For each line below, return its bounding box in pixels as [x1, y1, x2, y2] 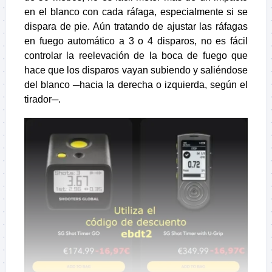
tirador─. [24, 93, 61, 104]
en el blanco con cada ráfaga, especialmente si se [24, 6, 248, 17]
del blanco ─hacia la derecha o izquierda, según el [24, 79, 248, 90]
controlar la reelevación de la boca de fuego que [24, 50, 248, 61]
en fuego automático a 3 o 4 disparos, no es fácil [24, 35, 248, 46]
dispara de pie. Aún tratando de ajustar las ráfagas [24, 21, 248, 32]
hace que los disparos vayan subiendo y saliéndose [24, 64, 248, 75]
